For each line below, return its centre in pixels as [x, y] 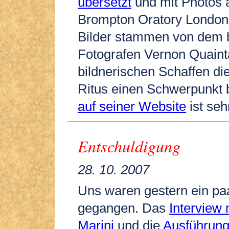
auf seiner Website [132, 107]
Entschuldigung [129, 146]
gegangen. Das [123, 208]
